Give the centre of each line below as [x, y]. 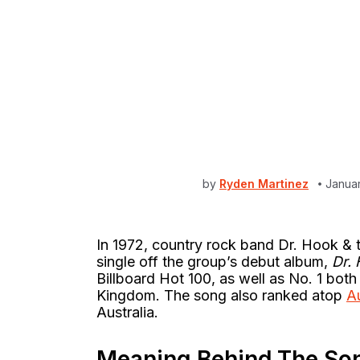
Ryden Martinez [264, 183]
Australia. [129, 313]
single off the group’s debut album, [214, 262]
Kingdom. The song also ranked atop [221, 296]
